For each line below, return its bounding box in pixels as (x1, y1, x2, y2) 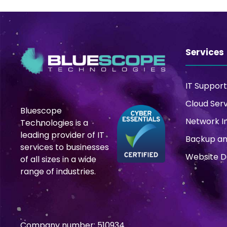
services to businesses (20, 141, 109, 154)
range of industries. (20, 166, 96, 178)
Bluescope (20, 105, 62, 117)
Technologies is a (20, 117, 88, 129)
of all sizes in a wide (20, 154, 96, 166)
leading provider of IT (20, 129, 104, 141)
